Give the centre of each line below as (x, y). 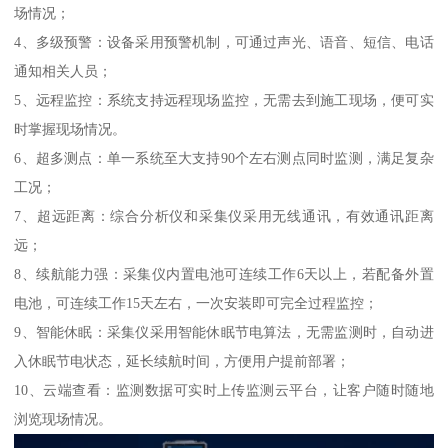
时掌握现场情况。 (70, 128)
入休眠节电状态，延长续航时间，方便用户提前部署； (182, 360)
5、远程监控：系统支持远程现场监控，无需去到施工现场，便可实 (224, 99)
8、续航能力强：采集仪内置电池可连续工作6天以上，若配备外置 (224, 273)
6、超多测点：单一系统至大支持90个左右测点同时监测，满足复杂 (224, 157)
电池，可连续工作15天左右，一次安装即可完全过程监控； (196, 302)
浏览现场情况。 (63, 418)
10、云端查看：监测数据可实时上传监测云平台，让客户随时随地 (224, 389)
